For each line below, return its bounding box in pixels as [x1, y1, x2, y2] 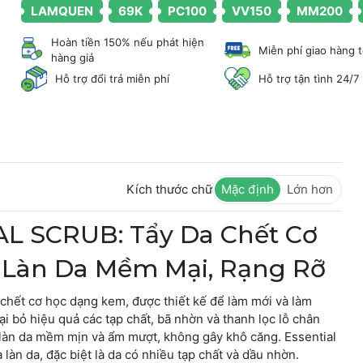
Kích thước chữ [126, 181, 213, 197]
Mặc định [221, 181, 275, 197]
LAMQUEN [30, 3, 93, 19]
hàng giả [51, 51, 95, 64]
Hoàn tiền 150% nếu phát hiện [51, 36, 205, 49]
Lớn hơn [287, 181, 334, 197]
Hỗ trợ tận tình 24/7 [258, 71, 360, 85]
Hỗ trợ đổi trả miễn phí [54, 71, 169, 85]
